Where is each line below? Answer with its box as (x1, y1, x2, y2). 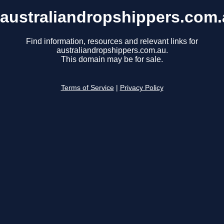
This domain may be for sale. (61, 55, 163, 64)
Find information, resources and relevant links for (26, 37, 198, 46)
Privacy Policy (119, 84, 163, 92)
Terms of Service (60, 84, 114, 92)
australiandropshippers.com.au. (56, 46, 168, 55)
